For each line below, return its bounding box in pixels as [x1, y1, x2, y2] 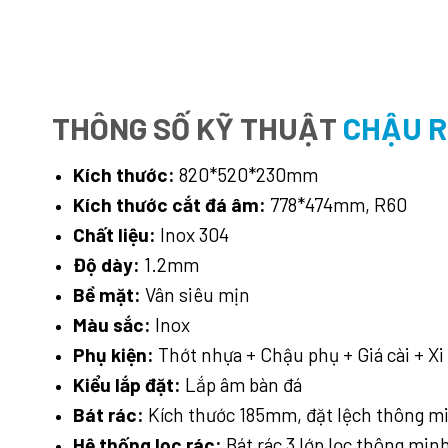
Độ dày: [72, 252, 140, 276]
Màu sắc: [72, 312, 151, 336]
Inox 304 [155, 222, 229, 246]
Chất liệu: [72, 222, 156, 246]
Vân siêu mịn [140, 282, 250, 306]
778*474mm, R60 [269, 192, 407, 216]
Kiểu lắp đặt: [72, 372, 181, 396]
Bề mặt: [72, 282, 141, 306]
